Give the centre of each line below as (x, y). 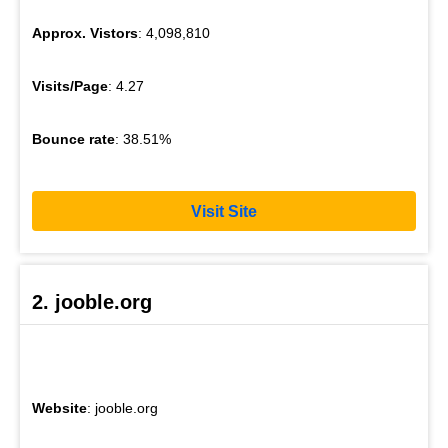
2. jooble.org (92, 302)
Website (59, 408)
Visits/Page (70, 86)
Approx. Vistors (85, 33)
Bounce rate (73, 139)
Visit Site (224, 211)
